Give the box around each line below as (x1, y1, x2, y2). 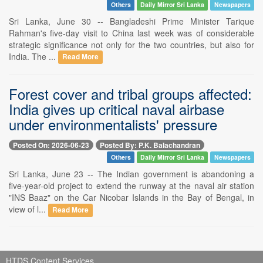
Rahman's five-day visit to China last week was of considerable (9, 26, 254, 39)
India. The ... (9, 50, 58, 62)
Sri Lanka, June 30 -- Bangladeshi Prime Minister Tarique (9, 15, 254, 27)
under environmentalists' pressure (9, 113, 217, 134)
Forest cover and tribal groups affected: (9, 83, 252, 104)
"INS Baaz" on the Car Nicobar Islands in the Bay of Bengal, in (9, 191, 254, 203)
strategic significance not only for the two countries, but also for (9, 38, 254, 50)
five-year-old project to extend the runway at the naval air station (9, 179, 254, 191)
